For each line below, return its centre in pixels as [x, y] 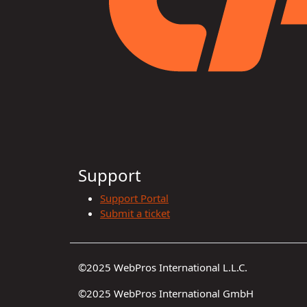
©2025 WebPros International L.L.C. [163, 268]
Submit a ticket [135, 213]
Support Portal [134, 198]
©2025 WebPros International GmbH [166, 294]
